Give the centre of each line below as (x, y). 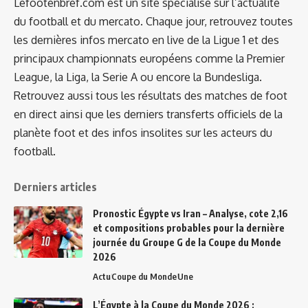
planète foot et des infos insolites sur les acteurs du (143, 133)
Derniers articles (55, 187)
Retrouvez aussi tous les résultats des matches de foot (151, 96)
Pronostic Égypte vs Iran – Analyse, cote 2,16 (190, 214)
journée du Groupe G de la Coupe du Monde (187, 243)
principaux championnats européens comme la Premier (149, 59)
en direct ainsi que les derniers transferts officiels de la (148, 114)
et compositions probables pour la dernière (189, 228)
